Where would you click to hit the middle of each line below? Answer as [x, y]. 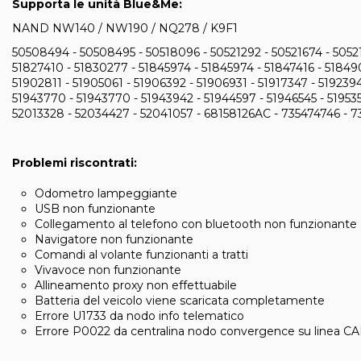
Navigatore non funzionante [114, 240]
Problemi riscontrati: [75, 162]
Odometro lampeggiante [106, 194]
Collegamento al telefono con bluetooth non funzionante [196, 224]
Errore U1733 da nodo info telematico [139, 316]
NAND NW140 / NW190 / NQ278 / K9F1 [125, 29]
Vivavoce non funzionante [108, 270]
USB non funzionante [95, 209]
